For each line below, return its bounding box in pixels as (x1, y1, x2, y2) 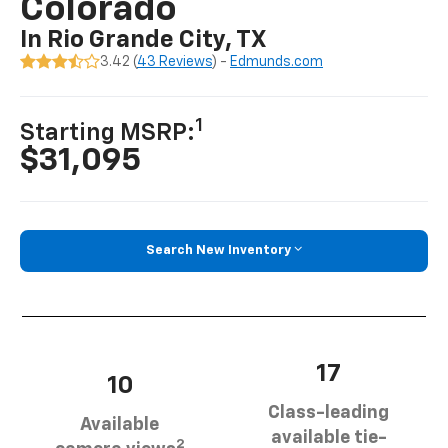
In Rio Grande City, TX (20, 28, 267, 53)
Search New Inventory (146, 243, 291, 257)
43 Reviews (137, 55, 213, 70)
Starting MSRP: (20, 121, 196, 146)
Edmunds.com (230, 55, 324, 70)
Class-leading (268, 403, 389, 422)
